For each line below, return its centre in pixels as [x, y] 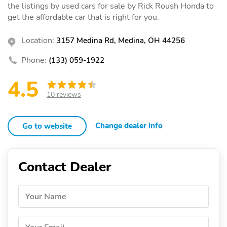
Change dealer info [129, 125]
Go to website [47, 126]
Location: [38, 40]
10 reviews [64, 94]
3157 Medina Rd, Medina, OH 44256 [121, 40]
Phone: [34, 60]
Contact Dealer [65, 167]
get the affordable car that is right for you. [83, 17]
